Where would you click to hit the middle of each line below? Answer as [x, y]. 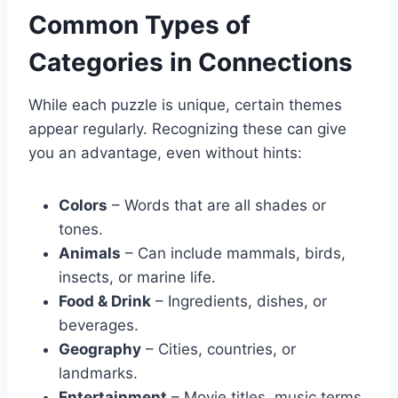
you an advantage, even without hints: [165, 153]
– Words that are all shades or [217, 206]
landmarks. [98, 374]
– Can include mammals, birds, [233, 254]
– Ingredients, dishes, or [239, 302]
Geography [100, 350]
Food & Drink [105, 302]
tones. [81, 230]
